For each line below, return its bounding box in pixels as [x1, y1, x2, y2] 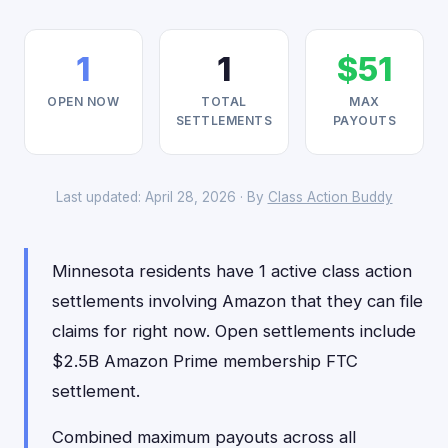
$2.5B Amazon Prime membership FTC [52, 351, 358, 371]
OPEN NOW [47, 94, 120, 109]
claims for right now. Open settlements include [52, 321, 416, 341]
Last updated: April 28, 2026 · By [55, 189, 268, 205]
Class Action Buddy [267, 189, 393, 205]
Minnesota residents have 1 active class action [52, 261, 412, 281]
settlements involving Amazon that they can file [52, 291, 423, 311]
